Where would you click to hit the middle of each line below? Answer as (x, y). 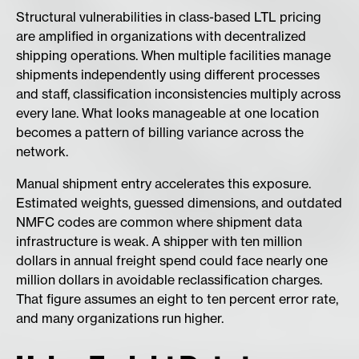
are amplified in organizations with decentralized (161, 36)
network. (42, 152)
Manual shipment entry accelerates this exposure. (163, 184)
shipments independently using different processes (168, 75)
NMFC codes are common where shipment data (159, 222)
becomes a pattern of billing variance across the (160, 133)
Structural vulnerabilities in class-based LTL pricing (169, 17)
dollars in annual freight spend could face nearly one (172, 261)
